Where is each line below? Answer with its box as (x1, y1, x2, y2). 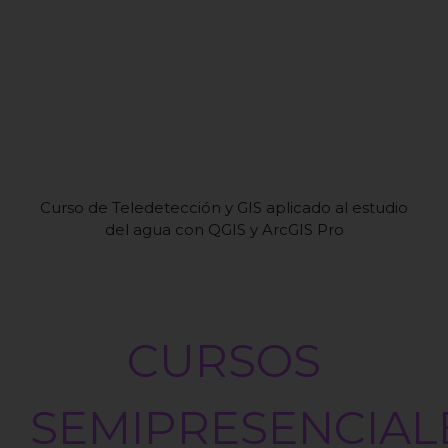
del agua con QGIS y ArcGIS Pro (104, 220, 344, 240)
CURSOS (127, 333, 321, 389)
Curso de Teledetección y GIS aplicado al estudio (40, 198, 408, 218)
